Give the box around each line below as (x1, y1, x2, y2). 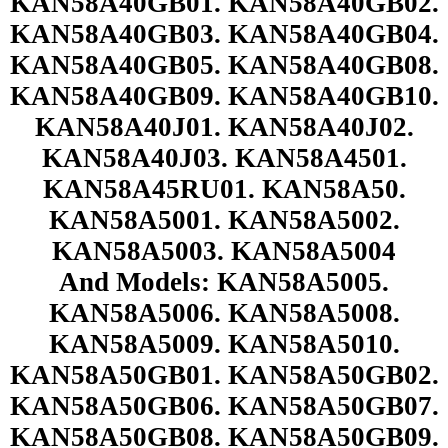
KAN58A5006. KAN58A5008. (48, 297, 400, 328)
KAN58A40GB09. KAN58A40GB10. (9, 80, 439, 111)
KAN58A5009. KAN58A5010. (48, 328, 400, 359)
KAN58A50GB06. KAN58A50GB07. (9, 390, 439, 421)
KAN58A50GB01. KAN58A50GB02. (9, 359, 439, 390)
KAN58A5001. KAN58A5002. (48, 204, 400, 235)
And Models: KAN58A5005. (59, 266, 389, 297)
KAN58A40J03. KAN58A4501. (41, 142, 407, 173)
